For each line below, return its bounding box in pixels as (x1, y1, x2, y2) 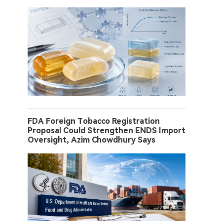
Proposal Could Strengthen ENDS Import (28, 126, 185, 136)
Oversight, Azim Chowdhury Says (28, 135, 155, 145)
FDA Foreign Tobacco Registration (28, 116, 160, 126)
